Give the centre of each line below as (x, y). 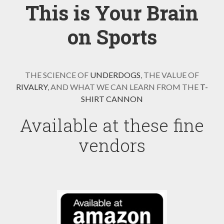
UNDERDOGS (115, 74)
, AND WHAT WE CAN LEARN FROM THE (124, 86)
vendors (112, 145)
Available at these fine (112, 125)
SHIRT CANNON (112, 98)
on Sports (112, 36)
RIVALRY (32, 86)
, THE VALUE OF (170, 74)
